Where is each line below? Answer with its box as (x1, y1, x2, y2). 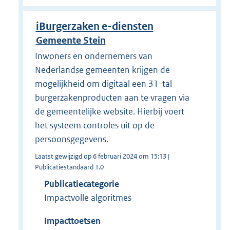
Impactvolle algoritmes (44, 191, 131, 203)
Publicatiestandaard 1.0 (34, 162, 104, 171)
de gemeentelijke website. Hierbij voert (34, 105, 184, 117)
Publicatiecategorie (44, 178, 119, 189)
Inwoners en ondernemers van (34, 50, 152, 62)
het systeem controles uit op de (34, 119, 155, 131)
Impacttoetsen (44, 215, 101, 226)
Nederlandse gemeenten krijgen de (34, 64, 170, 75)
